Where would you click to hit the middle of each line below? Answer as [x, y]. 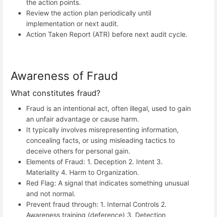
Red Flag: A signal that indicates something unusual [108, 183]
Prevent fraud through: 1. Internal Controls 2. [96, 204]
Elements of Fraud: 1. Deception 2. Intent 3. [94, 162]
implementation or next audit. [72, 23]
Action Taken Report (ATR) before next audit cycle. [107, 34]
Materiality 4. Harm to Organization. [83, 172]
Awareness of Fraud [64, 76]
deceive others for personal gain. [78, 151]
